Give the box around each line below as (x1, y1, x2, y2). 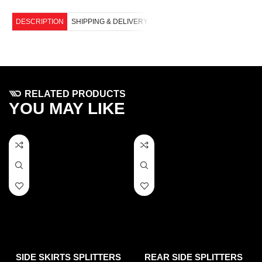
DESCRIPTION (16, 18, 64, 26)
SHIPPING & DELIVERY (71, 18, 149, 26)
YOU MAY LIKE (9, 99, 126, 118)
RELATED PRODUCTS (24, 89, 126, 99)
